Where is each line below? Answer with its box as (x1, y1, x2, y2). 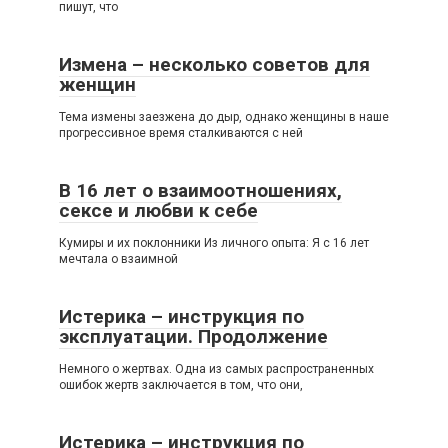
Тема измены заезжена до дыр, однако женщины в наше (59, 109, 389, 124)
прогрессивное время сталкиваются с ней (59, 125, 303, 140)
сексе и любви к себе (59, 198, 258, 222)
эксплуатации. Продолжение (59, 324, 328, 348)
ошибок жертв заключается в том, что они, (59, 377, 303, 392)
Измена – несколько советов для (59, 52, 370, 76)
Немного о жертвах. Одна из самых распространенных (59, 361, 374, 376)
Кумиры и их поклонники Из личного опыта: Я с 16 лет (59, 235, 369, 250)
